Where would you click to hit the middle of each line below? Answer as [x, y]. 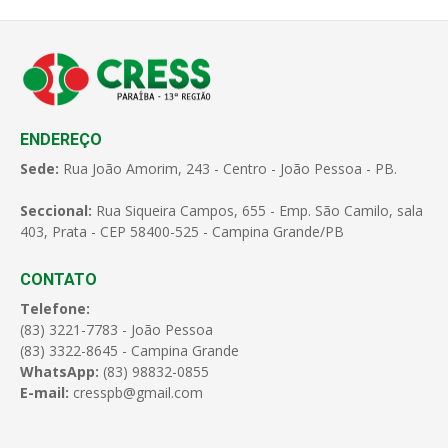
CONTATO [58, 280]
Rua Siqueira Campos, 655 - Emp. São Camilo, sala [259, 211]
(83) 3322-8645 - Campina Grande [129, 351]
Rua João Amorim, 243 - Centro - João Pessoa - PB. [230, 169]
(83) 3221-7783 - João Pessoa [116, 330]
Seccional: [58, 211]
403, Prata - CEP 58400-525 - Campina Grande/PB [182, 232]
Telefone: [55, 309]
